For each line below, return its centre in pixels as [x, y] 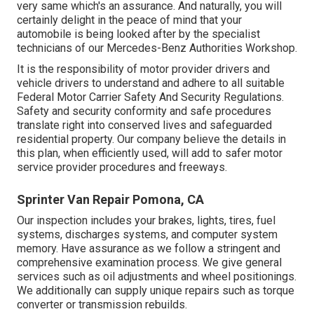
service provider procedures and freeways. [122, 167]
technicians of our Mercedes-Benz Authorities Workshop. [157, 48]
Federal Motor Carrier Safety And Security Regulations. [150, 97]
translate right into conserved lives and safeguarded [144, 125]
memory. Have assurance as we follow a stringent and [149, 248]
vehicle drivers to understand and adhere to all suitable [151, 83]
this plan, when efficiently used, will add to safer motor [150, 153]
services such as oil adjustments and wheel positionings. [157, 276]
